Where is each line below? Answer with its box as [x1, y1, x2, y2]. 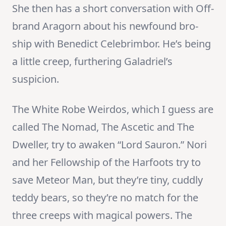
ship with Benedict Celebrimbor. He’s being [12, 37, 211, 51]
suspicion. [12, 72, 59, 86]
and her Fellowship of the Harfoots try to [12, 155, 201, 169]
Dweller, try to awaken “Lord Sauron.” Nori [12, 138, 207, 152]
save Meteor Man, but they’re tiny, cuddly [12, 173, 203, 187]
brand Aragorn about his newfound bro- [12, 19, 198, 33]
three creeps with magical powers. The [12, 208, 192, 222]
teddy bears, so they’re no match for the [12, 191, 198, 205]
